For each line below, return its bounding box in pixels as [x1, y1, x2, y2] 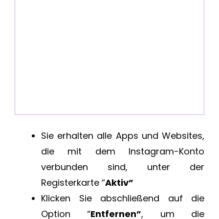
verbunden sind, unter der [41, 160, 204, 173]
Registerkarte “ [41, 176, 105, 189]
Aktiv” [105, 176, 133, 189]
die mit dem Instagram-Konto [41, 145, 204, 157]
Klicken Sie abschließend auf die [41, 192, 204, 204]
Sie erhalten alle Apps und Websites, [41, 129, 204, 142]
